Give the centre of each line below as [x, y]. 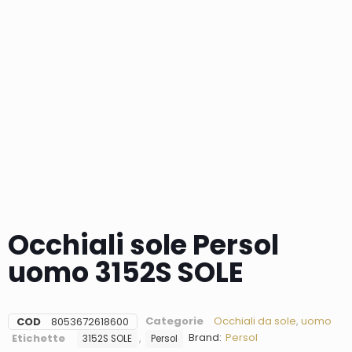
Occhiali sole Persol [143, 245]
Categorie [174, 321]
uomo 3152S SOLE [126, 273]
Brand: [205, 338]
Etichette [38, 339]
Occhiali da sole [255, 321]
